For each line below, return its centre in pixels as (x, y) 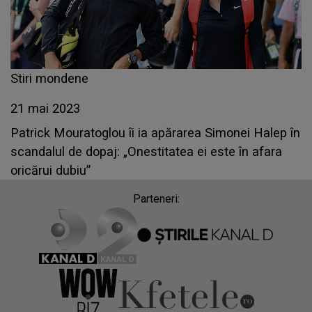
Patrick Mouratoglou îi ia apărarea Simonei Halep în (155, 133)
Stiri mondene (49, 79)
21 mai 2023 (45, 109)
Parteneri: (156, 199)
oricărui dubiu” (50, 171)
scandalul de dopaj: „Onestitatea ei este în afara (146, 152)
